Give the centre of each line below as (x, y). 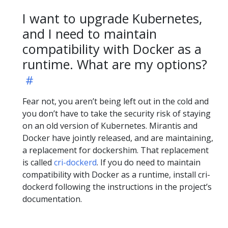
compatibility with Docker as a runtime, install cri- (116, 175)
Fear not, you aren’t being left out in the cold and (116, 101)
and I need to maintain (90, 34)
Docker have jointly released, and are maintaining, (118, 138)
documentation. (52, 199)
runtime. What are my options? (115, 64)
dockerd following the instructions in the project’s (117, 187)
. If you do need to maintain (149, 162)
